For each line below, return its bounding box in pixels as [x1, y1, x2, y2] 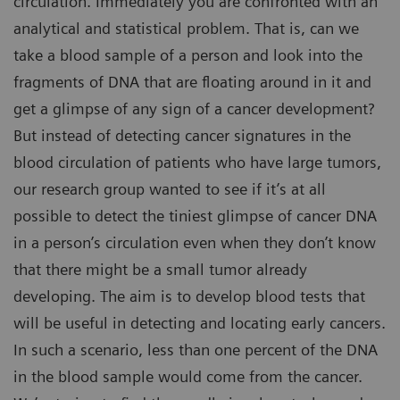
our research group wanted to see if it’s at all [13, 179, 326, 199]
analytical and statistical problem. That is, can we [13, 19, 359, 38]
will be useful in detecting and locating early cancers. [13, 313, 386, 333]
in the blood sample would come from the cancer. [13, 367, 362, 387]
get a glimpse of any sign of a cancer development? [13, 99, 374, 119]
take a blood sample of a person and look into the [13, 46, 362, 65]
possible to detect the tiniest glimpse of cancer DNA [13, 206, 377, 226]
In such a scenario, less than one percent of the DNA [13, 340, 378, 360]
